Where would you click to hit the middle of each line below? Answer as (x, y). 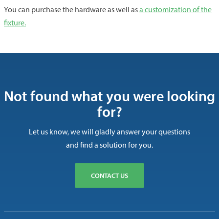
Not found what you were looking (109, 96)
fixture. (15, 22)
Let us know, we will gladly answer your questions (109, 131)
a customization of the (175, 9)
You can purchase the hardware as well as (72, 9)
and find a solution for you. (109, 145)
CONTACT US (109, 175)
